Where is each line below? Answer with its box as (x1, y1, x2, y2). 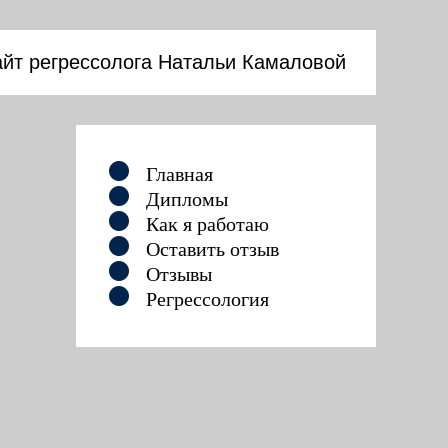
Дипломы (146, 188, 228, 210)
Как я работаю (146, 213, 269, 235)
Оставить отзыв (146, 238, 279, 260)
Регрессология (146, 288, 269, 310)
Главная (146, 163, 213, 185)
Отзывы (146, 263, 212, 285)
